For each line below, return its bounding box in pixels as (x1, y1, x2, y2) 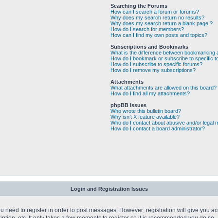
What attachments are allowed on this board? (110, 85, 217, 91)
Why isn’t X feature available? (110, 114, 180, 120)
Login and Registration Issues (70, 186, 148, 192)
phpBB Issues (110, 102, 146, 108)
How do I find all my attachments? (110, 91, 190, 96)
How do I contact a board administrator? (110, 126, 205, 131)
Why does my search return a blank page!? (110, 20, 213, 26)
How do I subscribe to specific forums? (110, 61, 202, 67)
